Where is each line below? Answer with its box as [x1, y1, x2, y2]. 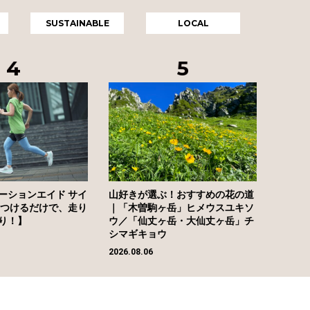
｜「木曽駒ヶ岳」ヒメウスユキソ [108, 201, 254, 213]
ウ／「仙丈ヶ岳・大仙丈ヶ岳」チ [108, 215, 254, 226]
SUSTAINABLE [45, 17, 109, 28]
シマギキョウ [108, 228, 167, 239]
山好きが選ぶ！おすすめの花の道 [108, 188, 254, 200]
